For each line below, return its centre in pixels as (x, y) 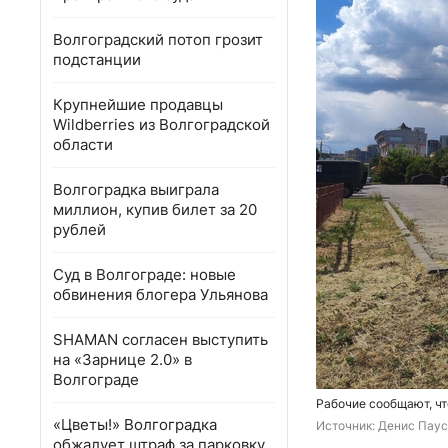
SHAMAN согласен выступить (160, 339)
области (83, 144)
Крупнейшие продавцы (138, 104)
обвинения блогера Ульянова (160, 294)
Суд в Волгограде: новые (144, 274)
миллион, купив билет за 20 (155, 209)
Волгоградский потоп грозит (158, 39)
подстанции (97, 59)
